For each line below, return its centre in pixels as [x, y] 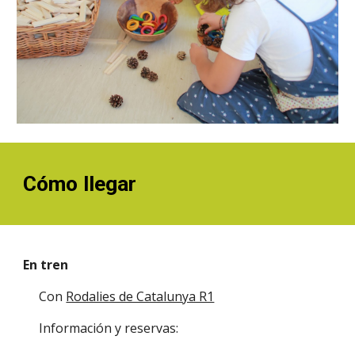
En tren [48, 265]
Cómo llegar [80, 184]
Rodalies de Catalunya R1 [140, 296]
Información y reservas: [111, 328]
